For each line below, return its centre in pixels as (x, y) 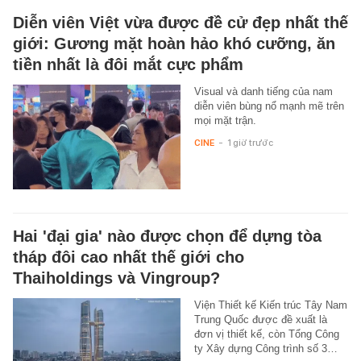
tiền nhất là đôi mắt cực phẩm (128, 65)
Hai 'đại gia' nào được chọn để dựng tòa (167, 236)
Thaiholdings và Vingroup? (116, 278)
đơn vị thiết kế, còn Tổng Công (266, 334)
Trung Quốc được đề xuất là (260, 320)
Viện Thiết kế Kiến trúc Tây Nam (270, 305)
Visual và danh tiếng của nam (263, 92)
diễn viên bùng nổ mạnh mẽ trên (269, 106)
